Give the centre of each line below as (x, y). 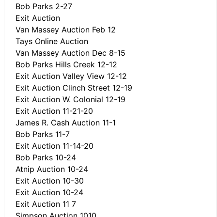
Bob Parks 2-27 (44, 6)
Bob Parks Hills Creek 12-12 (66, 64)
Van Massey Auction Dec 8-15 (70, 53)
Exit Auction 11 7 (46, 204)
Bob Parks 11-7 (43, 134)
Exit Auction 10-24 (49, 192)
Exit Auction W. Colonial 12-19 (70, 99)
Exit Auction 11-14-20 (54, 146)
